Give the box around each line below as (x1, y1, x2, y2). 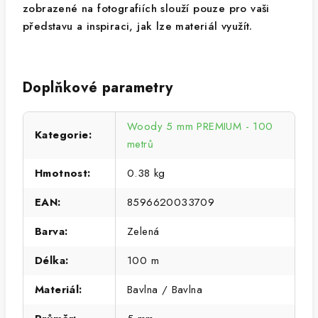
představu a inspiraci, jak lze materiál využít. (23, 18, 253, 34)
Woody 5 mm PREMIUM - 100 (127, 119, 273, 134)
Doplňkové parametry (23, 77, 173, 98)
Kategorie (35, 127, 89, 143)
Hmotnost (35, 165, 88, 181)
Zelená (127, 224, 160, 239)
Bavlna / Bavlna (127, 282, 202, 297)
